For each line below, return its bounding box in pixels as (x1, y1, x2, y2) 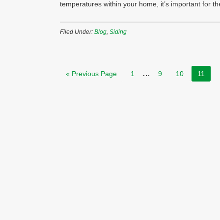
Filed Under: (60, 28, 94, 35)
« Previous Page (66, 70, 117, 78)
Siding (110, 28, 127, 35)
